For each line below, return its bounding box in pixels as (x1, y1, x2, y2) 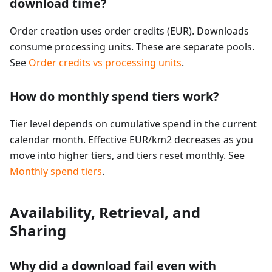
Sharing (10, 220, 66, 241)
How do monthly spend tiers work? (10, 88, 219, 105)
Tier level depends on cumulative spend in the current (10, 117, 257, 131)
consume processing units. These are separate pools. (10, 40, 254, 54)
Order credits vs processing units (29, 56, 182, 70)
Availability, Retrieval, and (10, 202, 200, 223)
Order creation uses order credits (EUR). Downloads (10, 24, 249, 38)
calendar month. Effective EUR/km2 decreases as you (10, 133, 253, 147)
